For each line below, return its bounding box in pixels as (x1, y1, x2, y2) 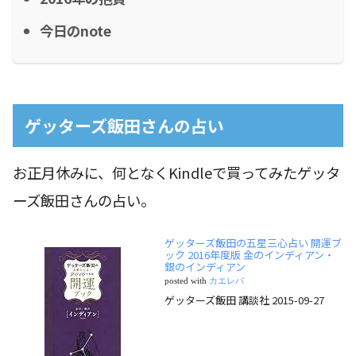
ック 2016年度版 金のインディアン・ (164, 246, 335, 262)
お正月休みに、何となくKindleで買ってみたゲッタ (13, 162, 340, 184)
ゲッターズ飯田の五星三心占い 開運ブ (164, 234, 342, 250)
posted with (164, 276, 209, 285)
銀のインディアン (164, 258, 246, 274)
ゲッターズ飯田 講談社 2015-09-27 (164, 292, 324, 308)
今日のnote (40, 20, 111, 41)
